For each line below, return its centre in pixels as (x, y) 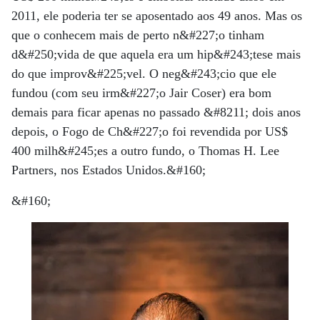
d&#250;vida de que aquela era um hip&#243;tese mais (156, 54)
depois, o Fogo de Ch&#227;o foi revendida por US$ (150, 131)
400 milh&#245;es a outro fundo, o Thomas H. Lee (145, 151)
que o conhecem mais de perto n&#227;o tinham (138, 35)
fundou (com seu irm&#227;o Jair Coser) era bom (141, 93)
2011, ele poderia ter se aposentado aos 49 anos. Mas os (157, 16)
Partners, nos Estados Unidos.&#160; (109, 170)
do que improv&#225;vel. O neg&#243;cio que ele (144, 74)
